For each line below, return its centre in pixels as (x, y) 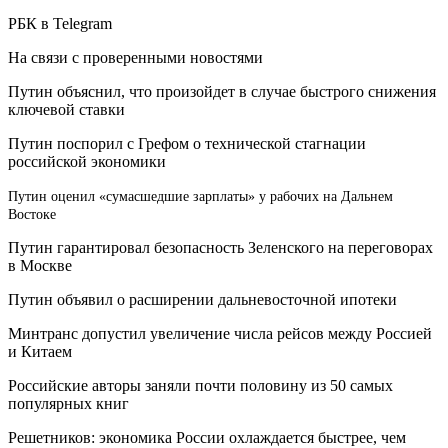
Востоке (32, 214)
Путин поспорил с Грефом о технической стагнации (187, 143)
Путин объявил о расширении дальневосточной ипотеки (202, 299)
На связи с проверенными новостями (135, 57)
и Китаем (40, 351)
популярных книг (68, 403)
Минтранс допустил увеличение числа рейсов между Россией (220, 333)
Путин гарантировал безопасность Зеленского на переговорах (220, 247)
